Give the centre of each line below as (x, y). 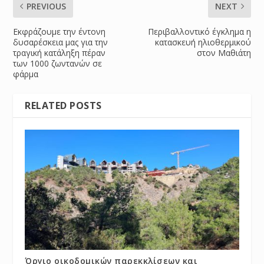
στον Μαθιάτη (224, 53)
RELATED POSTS (63, 106)
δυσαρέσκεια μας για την (61, 42)
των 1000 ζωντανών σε (58, 64)
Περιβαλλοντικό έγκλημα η (199, 32)
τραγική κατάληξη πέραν (60, 53)
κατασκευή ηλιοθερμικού (203, 42)
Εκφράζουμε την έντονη (60, 32)
